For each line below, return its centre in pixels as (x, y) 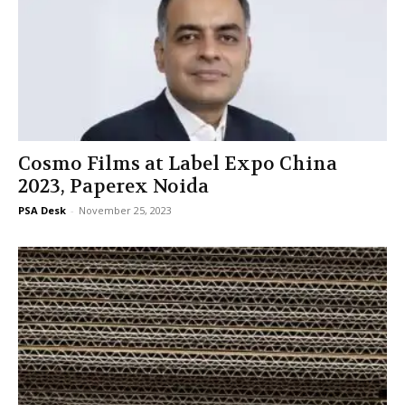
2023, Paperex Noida (113, 187)
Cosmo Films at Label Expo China (178, 165)
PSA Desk (42, 211)
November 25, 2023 (125, 211)
